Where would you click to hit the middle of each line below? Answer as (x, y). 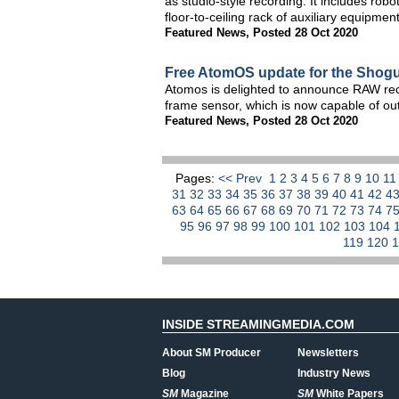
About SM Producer (212, 353)
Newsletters (328, 353)
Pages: (197, 178)
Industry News (334, 373)
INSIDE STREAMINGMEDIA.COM (258, 324)
